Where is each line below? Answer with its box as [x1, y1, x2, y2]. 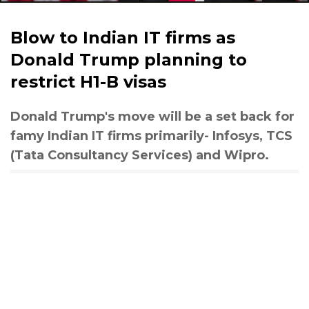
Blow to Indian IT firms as [10, 28, 235, 48]
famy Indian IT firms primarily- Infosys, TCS [10, 128, 292, 143]
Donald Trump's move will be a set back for [10, 109, 295, 124]
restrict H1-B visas [10, 72, 166, 92]
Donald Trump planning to [10, 50, 247, 70]
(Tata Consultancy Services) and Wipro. [10, 148, 269, 163]
